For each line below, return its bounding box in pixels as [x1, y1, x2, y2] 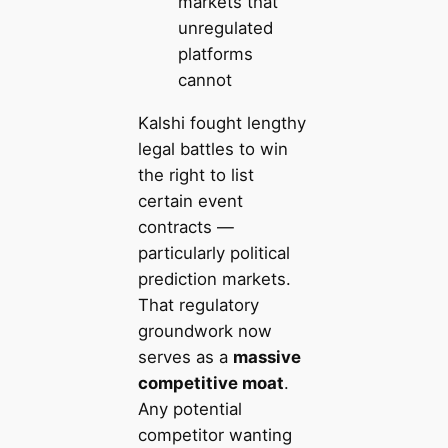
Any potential [137, 398, 242, 419]
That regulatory [137, 294, 259, 315]
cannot [177, 70, 232, 90]
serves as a [137, 346, 233, 367]
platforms [177, 44, 253, 64]
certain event [137, 190, 243, 211]
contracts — [137, 216, 234, 237]
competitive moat [137, 372, 284, 393]
